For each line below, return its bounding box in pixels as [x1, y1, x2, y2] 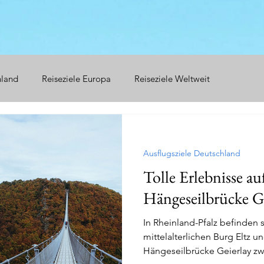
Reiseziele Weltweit [134, 72, 210, 84]
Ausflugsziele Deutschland [143, 148, 240, 159]
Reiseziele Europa [42, 72, 111, 84]
